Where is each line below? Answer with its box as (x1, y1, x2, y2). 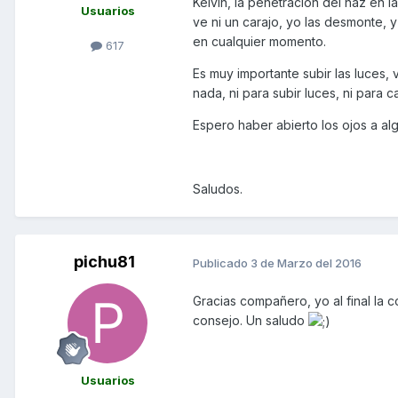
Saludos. (193, 180, 243, 196)
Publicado (193, 255, 251, 270)
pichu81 (73, 251, 135, 271)
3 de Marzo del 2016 (251, 255, 362, 270)
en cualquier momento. (193, 33, 326, 49)
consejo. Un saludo (193, 313, 308, 329)
